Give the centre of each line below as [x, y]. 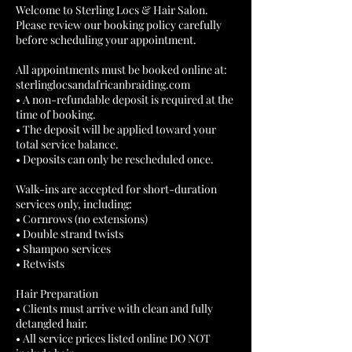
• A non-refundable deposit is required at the [125, 99]
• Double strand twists [70, 234]
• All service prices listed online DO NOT [113, 338]
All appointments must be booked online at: [121, 70]
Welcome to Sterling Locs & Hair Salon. [112, 10]
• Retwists [40, 264]
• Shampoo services [63, 249]
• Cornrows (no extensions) [82, 219]
